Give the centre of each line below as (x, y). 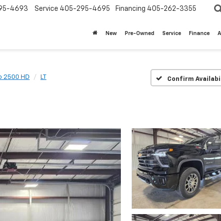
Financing (130, 9)
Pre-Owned (140, 34)
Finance (199, 34)
